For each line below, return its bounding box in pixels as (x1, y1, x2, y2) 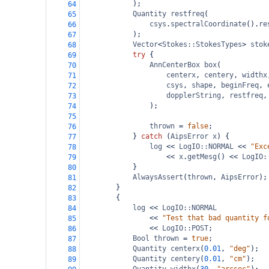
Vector (133, 40, 158, 49)
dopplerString (166, 91, 221, 100)
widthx (242, 71, 267, 79)
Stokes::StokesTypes (162, 40, 242, 49)
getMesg (187, 153, 217, 161)
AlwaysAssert (133, 173, 183, 181)
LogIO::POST (162, 224, 208, 232)
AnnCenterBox (150, 61, 200, 69)
